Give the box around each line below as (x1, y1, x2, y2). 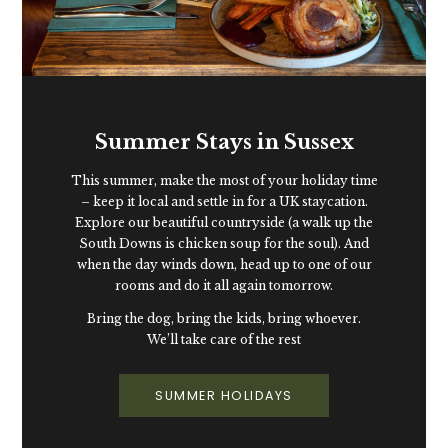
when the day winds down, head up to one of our (76, 257, 372, 272)
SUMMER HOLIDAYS (155, 386, 293, 404)
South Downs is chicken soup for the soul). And (79, 236, 369, 251)
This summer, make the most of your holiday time (70, 173, 378, 188)
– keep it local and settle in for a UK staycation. (80, 194, 368, 209)
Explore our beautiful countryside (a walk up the (75, 215, 373, 230)
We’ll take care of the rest (147, 332, 301, 347)
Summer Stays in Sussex (94, 130, 354, 154)
